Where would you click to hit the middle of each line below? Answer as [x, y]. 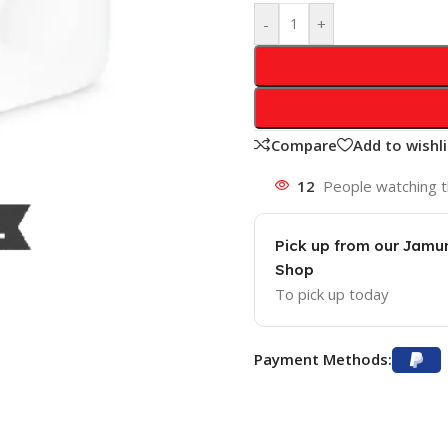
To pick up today [331, 293]
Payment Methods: [322, 358]
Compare [303, 144]
